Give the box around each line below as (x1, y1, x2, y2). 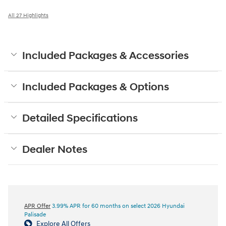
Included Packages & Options (22, 80, 169, 94)
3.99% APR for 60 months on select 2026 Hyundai (50, 202, 185, 210)
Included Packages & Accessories (22, 49, 189, 63)
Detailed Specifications (22, 111, 138, 125)
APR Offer (24, 202, 50, 210)
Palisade (24, 210, 46, 218)
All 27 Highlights (8, 12, 48, 19)
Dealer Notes (22, 143, 87, 156)
